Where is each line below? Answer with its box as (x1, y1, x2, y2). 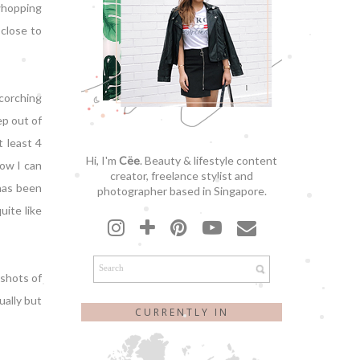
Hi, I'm (86, 153, 119, 167)
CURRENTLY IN (134, 305, 229, 319)
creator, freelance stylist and (110, 168, 253, 182)
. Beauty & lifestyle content (140, 153, 277, 167)
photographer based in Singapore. (96, 183, 267, 198)
